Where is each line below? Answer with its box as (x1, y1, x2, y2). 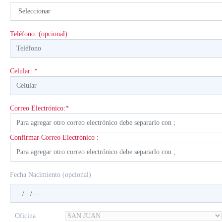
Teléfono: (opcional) (10, 30, 67, 38)
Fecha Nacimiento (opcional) (10, 171, 91, 178)
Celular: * (10, 67, 38, 75)
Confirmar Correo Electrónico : (10, 134, 99, 141)
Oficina (15, 212, 36, 220)
